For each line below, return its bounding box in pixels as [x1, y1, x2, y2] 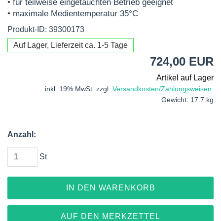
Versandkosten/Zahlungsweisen [112, 85, 212, 93]
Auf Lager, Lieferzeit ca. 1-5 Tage [13, 41, 128, 49]
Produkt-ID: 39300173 [7, 25, 84, 34]
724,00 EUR [150, 55, 214, 68]
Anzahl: [7, 130, 36, 139]
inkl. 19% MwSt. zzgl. [45, 85, 112, 93]
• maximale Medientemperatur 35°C [7, 9, 138, 18]
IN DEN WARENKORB [66, 184, 155, 192]
